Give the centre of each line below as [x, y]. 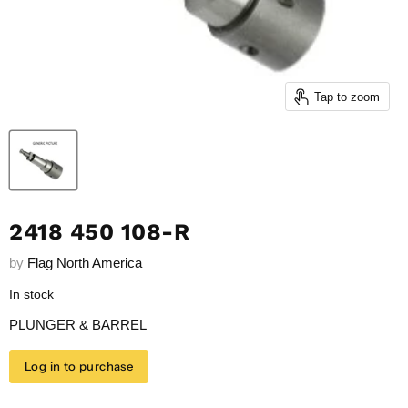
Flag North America [85, 263]
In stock [31, 295]
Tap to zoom [347, 97]
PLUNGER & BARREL [78, 325]
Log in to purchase [79, 367]
